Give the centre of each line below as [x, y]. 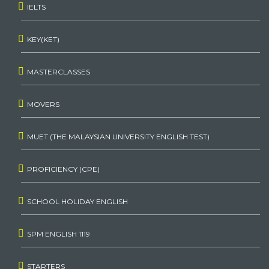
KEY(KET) [43, 39]
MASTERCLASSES [59, 72]
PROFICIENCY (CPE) [63, 169]
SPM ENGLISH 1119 [59, 234]
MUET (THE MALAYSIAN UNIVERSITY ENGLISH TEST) [118, 137]
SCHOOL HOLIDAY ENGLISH [77, 201]
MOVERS [43, 104]
